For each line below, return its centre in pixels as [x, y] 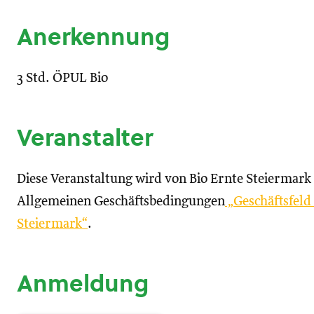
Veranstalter [85, 137]
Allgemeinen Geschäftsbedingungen [121, 202]
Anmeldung [83, 283]
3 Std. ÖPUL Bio [62, 78]
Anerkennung [93, 36]
